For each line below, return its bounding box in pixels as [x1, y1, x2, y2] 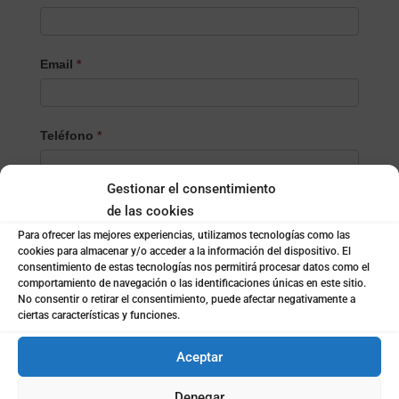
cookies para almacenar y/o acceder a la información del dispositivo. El [18, 245, 351, 257]
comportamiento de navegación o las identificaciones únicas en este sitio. [18, 277, 366, 289]
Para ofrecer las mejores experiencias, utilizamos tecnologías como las [18, 229, 350, 241]
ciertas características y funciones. [18, 309, 180, 322]
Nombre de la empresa [39, 360, 179, 375]
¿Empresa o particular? [39, 270, 185, 285]
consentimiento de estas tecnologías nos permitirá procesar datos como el [18, 261, 370, 273]
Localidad [39, 199, 104, 214]
